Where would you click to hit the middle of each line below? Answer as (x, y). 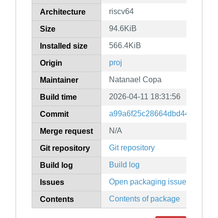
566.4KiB (125, 46)
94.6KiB (123, 29)
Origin (51, 63)
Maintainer (59, 80)
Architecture (63, 12)
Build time (58, 97)
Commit (54, 114)
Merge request (66, 131)
